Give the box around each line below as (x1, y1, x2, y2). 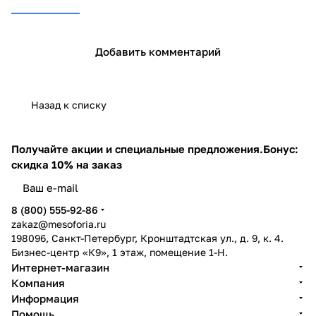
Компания (11, 276, 65, 289)
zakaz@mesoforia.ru (11, 217, 106, 230)
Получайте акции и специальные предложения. (11, 142, 263, 155)
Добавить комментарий (95, 45, 221, 59)
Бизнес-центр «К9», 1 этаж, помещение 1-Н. (11, 245, 228, 258)
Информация (11, 291, 79, 305)
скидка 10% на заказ (11, 157, 122, 171)
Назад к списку (31, 98, 107, 111)
